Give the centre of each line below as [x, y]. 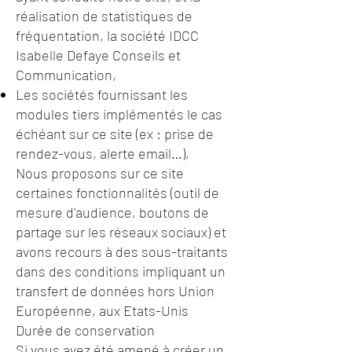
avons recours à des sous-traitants [122, 251]
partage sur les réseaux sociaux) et [121, 232]
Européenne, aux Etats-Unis [102, 310]
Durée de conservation [85, 330]
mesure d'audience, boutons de [112, 212]
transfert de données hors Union [115, 291]
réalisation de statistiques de [104, 16]
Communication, [66, 75]
